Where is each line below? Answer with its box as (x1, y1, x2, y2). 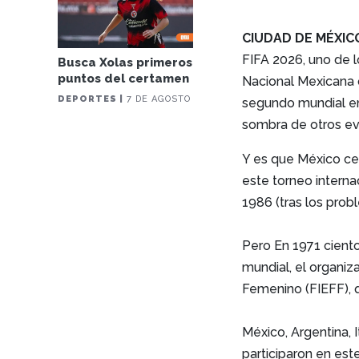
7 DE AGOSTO (123, 94, 192, 105)
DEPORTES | (58, 94, 124, 105)
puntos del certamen (58, 71, 190, 87)
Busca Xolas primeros (58, 55, 193, 71)
